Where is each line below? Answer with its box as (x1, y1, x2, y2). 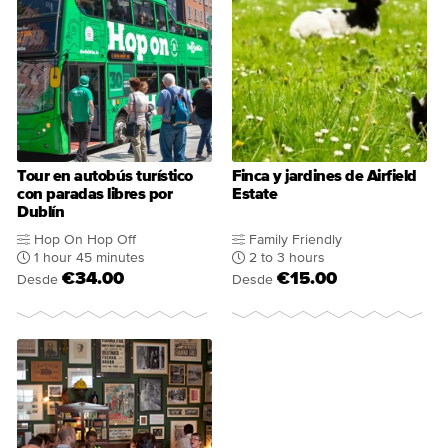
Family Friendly (249, 232, 343, 247)
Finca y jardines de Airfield (232, 167, 417, 184)
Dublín (17, 203, 65, 220)
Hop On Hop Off (34, 232, 136, 247)
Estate (232, 185, 278, 202)
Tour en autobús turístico (17, 167, 194, 184)
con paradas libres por (17, 185, 173, 202)
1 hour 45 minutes (34, 250, 145, 265)
